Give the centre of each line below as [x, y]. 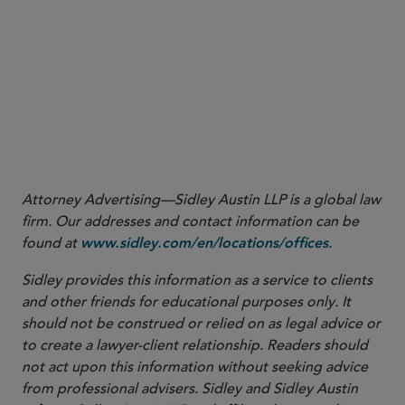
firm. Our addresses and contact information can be [190, 221]
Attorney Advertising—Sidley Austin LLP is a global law [201, 200]
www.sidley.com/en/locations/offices [204, 244]
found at [51, 243]
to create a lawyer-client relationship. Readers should [195, 345]
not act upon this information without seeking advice [195, 367]
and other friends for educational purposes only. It [186, 302]
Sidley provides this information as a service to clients [197, 280]
